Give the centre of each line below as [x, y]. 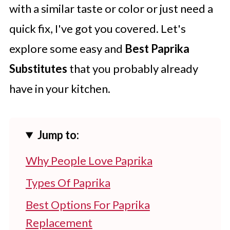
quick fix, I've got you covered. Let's [97, 28]
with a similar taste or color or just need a [111, 8]
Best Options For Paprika [88, 205]
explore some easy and [67, 49]
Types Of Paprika [68, 183]
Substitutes [38, 69]
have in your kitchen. [60, 89]
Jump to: [59, 135]
